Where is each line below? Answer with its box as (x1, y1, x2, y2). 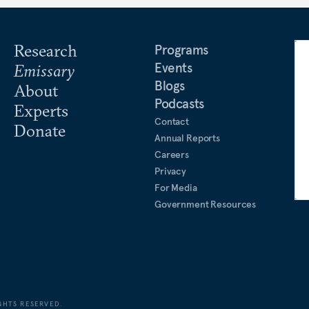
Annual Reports (154, 132, 221, 144)
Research (14, 40, 77, 61)
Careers (154, 148, 190, 161)
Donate (14, 120, 66, 141)
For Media (154, 181, 197, 194)
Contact (154, 115, 190, 128)
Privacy (154, 165, 187, 177)
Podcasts (154, 95, 204, 112)
